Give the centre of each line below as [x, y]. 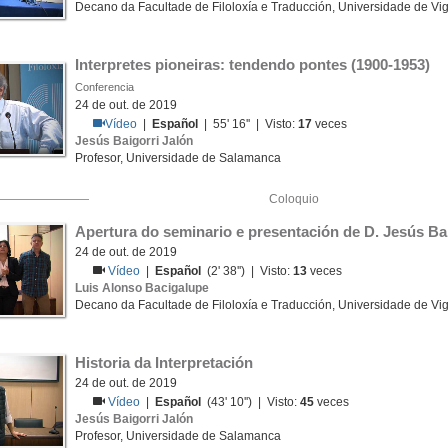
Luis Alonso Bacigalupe [142, 288]
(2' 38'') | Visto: [247, 271]
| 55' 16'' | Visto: [248, 124]
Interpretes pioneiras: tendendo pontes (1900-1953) [252, 64]
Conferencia [104, 87]
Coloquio [294, 199]
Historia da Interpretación [164, 362]
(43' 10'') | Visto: [251, 402]
